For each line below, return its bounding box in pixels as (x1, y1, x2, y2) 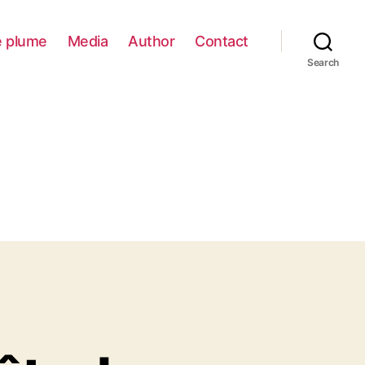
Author (128, 32, 175, 50)
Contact (195, 32, 248, 50)
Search (306, 56, 340, 68)
